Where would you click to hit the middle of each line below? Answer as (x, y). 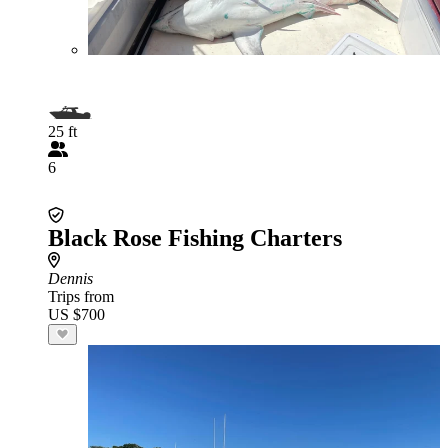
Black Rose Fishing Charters (195, 238)
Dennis (70, 278)
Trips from (81, 296)
